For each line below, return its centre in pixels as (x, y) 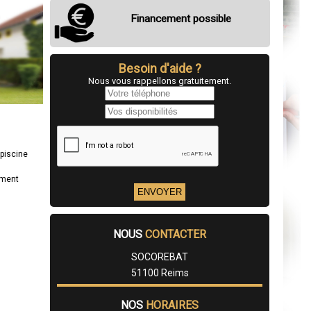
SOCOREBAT (160, 257)
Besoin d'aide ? (160, 68)
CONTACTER (176, 234)
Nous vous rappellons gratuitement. (160, 81)
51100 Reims (160, 273)
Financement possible (180, 19)
